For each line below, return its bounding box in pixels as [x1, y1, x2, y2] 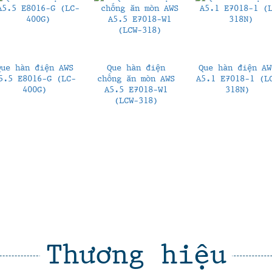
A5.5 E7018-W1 [104, 83, 168, 95]
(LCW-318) [114, 94, 158, 106]
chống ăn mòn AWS [97, 72, 175, 84]
